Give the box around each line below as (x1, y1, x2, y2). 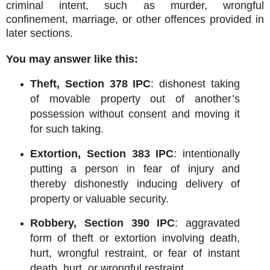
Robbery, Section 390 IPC (30, 217, 175, 230)
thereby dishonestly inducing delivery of (30, 177, 240, 190)
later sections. (6, 27, 73, 40)
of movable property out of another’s (30, 92, 240, 105)
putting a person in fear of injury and (30, 162, 240, 175)
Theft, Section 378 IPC (30, 77, 151, 90)
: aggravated (175, 217, 240, 230)
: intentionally (174, 147, 240, 160)
